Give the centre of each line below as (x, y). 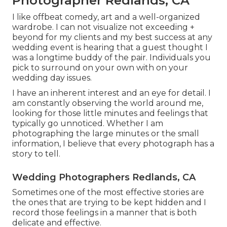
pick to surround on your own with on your (100, 67)
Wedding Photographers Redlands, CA (104, 177)
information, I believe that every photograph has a (113, 143)
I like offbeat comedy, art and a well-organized (106, 17)
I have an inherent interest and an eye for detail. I (111, 93)
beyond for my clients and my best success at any (112, 37)
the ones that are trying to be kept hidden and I (109, 202)
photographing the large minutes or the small (106, 133)
